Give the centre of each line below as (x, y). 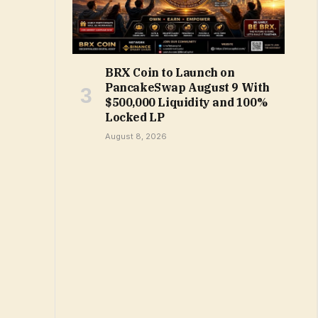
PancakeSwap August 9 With (188, 87)
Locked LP (135, 117)
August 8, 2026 (136, 136)
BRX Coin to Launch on (170, 72)
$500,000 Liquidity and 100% (186, 102)
